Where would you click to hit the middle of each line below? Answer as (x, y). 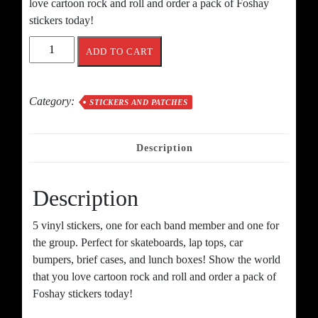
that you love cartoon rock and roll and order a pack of (154, 276)
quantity (46, 111)
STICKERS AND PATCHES (138, 102)
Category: (53, 101)
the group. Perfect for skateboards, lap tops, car (138, 242)
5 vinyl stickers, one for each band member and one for (156, 225)
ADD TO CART (120, 51)
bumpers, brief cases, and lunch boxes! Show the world (157, 259)
